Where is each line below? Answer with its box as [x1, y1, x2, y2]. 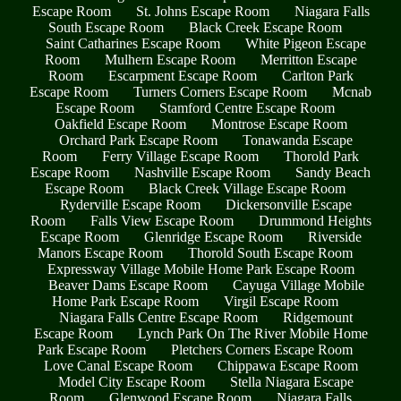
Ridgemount [283, 310, 353, 326]
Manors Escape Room [38, 245, 163, 261]
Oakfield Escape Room [54, 116, 186, 132]
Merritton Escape [260, 52, 357, 68]
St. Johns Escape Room [135, 4, 269, 20]
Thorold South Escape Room [188, 245, 353, 261]
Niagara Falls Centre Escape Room [59, 310, 258, 326]
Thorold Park [284, 149, 359, 165]
